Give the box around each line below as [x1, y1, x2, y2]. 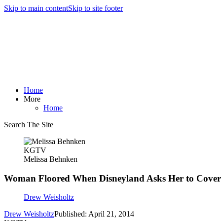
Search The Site [4, 120, 53, 129]
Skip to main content [4, 4, 68, 12]
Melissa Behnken [24, 155, 77, 163]
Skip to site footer [68, 4, 123, 12]
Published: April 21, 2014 [54, 210, 134, 219]
